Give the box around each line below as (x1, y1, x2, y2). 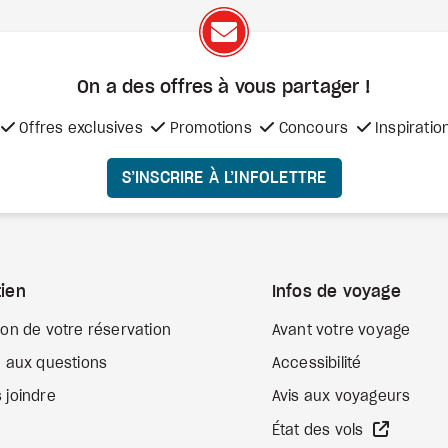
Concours (274, 122, 353, 136)
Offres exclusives (15, 122, 143, 136)
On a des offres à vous (77, 79, 282, 97)
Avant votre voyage (271, 324, 411, 338)
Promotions (165, 122, 252, 136)
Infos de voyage (271, 284, 401, 300)
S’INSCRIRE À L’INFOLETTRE (121, 169, 327, 186)
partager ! (281, 79, 371, 97)
